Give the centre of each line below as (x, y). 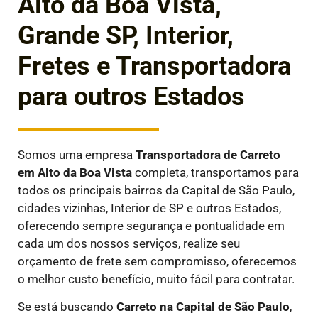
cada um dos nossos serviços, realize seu (129, 243)
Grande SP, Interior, (126, 36)
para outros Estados (131, 97)
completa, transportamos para (215, 172)
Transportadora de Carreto (208, 154)
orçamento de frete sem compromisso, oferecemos (157, 261)
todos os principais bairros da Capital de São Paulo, (156, 190)
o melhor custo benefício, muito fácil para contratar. (156, 279)
